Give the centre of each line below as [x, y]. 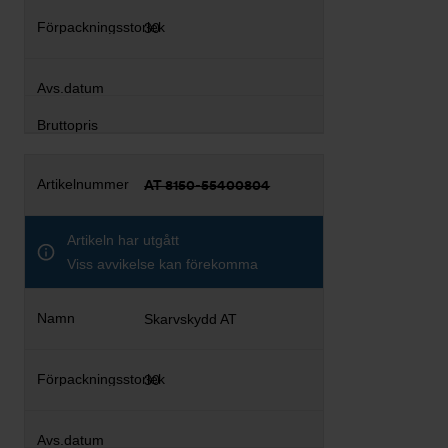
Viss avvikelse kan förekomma [162, 263]
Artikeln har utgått [123, 239]
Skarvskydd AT [191, 318]
